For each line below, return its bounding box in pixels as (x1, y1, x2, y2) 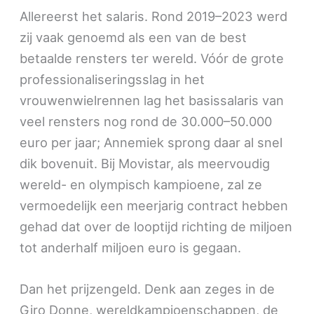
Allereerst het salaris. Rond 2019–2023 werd (20, 8, 288, 25)
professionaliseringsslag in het (20, 71, 205, 88)
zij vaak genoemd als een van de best (20, 29, 247, 46)
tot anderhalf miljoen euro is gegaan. (20, 240, 242, 256)
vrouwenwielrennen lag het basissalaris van (20, 93, 285, 109)
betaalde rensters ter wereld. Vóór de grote (20, 50, 285, 67)
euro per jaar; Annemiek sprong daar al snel (20, 135, 283, 151)
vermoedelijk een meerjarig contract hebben (20, 198, 289, 214)
